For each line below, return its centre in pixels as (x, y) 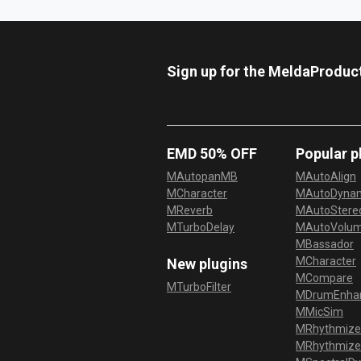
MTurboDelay (201, 228)
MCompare (324, 278)
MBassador (325, 245)
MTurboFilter (199, 287)
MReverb (190, 211)
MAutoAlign (326, 177)
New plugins (207, 264)
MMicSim (320, 312)
